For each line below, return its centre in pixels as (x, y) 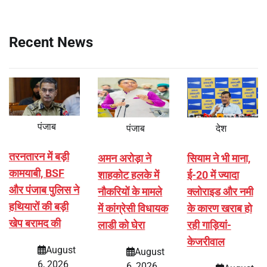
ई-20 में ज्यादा (213, 175)
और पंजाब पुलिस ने (44, 190)
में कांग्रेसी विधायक (133, 209)
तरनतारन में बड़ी (39, 156)
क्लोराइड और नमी (220, 192)
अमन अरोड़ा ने (125, 159)
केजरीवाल (206, 242)
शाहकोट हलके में (129, 175)
